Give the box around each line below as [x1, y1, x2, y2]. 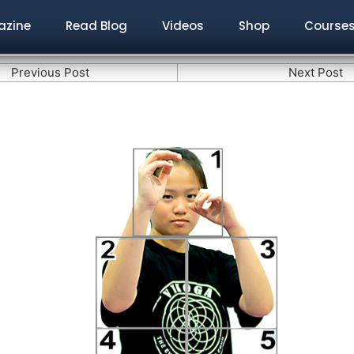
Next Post [288, 65, 343, 80]
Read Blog [65, 17, 127, 34]
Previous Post [11, 65, 89, 80]
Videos [161, 17, 204, 34]
